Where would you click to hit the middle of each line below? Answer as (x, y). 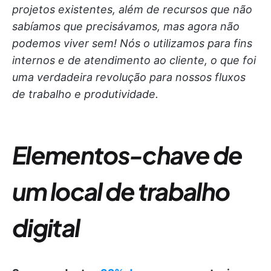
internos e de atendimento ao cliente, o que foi (134, 60)
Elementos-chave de (127, 155)
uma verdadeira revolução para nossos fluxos (129, 77)
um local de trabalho (121, 191)
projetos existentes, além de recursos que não (132, 9)
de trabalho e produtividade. (85, 94)
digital (46, 227)
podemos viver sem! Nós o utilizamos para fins (132, 43)
